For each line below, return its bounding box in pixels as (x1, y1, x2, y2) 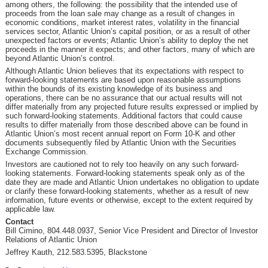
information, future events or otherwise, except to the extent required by (5, 196, 253, 205)
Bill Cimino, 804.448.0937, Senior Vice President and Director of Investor (5, 226, 258, 235)
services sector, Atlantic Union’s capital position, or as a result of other (5, 27, 250, 36)
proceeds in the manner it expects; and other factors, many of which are (5, 45, 255, 54)
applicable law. (5, 205, 56, 214)
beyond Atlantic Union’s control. (5, 54, 115, 63)
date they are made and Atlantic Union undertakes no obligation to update (5, 178, 259, 187)
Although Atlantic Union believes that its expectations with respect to (5, 66, 243, 75)
